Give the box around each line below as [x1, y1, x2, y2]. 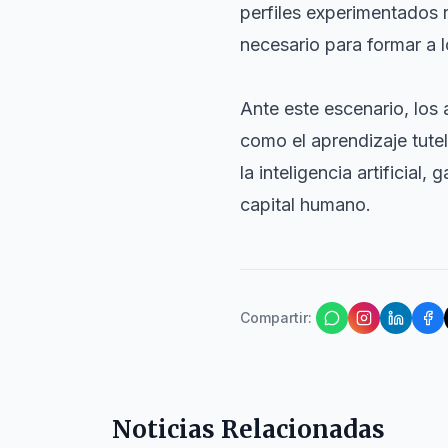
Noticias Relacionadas [112, 414, 385, 445]
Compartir [240, 309, 308, 326]
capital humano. [240, 194, 371, 215]
